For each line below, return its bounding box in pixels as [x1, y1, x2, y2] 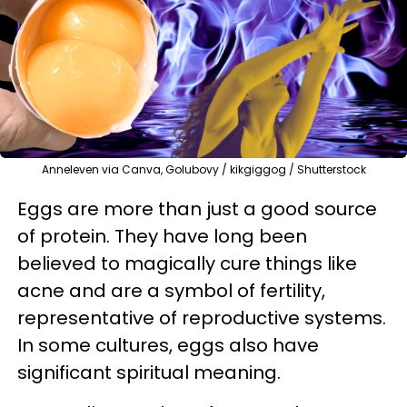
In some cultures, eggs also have [17, 332, 319, 358]
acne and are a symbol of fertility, [17, 277, 325, 303]
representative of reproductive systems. [17, 304, 386, 331]
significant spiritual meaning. [17, 359, 281, 385]
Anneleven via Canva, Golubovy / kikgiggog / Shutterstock [41, 161, 366, 177]
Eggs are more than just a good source [17, 195, 377, 222]
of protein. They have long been [17, 223, 307, 249]
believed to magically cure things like [17, 250, 357, 276]
